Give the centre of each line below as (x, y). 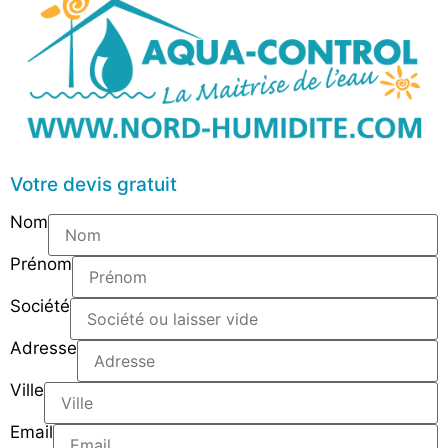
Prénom (41, 264)
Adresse (43, 348)
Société (40, 306)
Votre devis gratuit (93, 185)
